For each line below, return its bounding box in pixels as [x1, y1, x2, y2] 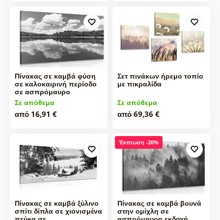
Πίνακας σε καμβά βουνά [117, 198, 201, 208]
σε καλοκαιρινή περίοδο [14, 79, 97, 89]
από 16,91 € [14, 109, 57, 119]
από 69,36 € [117, 109, 160, 119]
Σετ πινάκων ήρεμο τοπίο [117, 71, 203, 81]
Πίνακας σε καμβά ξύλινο [14, 198, 99, 208]
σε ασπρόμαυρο [14, 87, 70, 97]
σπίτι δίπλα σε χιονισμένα [14, 206, 102, 216]
